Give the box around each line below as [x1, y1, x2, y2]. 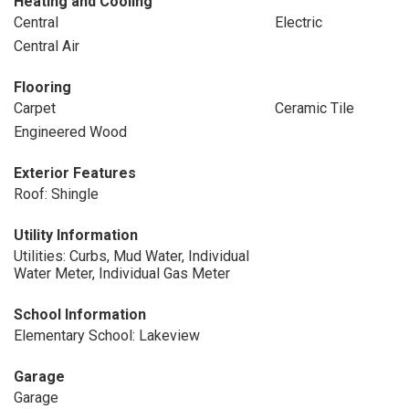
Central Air [14, 37, 79, 55]
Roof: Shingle [14, 185, 99, 203]
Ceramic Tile [274, 100, 354, 117]
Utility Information [14, 226, 138, 244]
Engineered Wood [14, 123, 127, 141]
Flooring [14, 79, 71, 96]
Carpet [14, 100, 56, 117]
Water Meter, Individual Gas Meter [14, 265, 230, 282]
